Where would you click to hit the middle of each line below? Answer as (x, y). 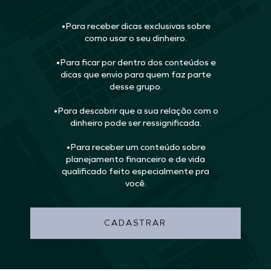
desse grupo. (135, 87)
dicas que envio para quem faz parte (135, 75)
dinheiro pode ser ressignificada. (135, 123)
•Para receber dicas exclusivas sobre (135, 26)
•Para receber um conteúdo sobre (135, 147)
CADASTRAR (135, 223)
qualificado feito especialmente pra (135, 171)
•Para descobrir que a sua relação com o (135, 111)
